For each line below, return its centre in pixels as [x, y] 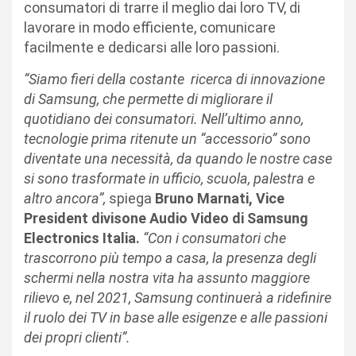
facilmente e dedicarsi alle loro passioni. [152, 47]
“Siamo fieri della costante [106, 79]
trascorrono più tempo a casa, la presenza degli [170, 257]
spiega [130, 198]
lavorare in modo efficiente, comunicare [150, 27]
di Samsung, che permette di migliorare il [148, 99]
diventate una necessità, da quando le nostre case [178, 158]
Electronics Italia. [83, 238]
